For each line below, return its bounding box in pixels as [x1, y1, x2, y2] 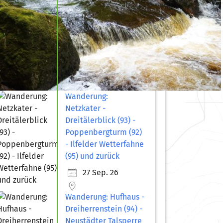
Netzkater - [65, 103, 106, 113]
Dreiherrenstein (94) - [65, 204, 143, 214]
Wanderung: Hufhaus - [65, 192, 145, 202]
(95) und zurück [65, 151, 120, 161]
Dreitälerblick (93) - [65, 115, 136, 125]
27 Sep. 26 [83, 167, 119, 177]
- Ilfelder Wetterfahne [65, 139, 144, 149]
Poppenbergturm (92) [65, 127, 142, 137]
